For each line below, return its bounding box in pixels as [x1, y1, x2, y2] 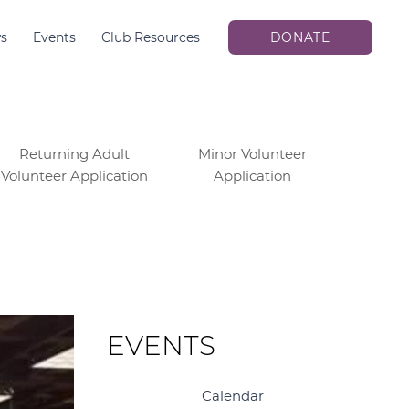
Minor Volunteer [197, 144, 307, 163]
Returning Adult [18, 144, 130, 163]
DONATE [269, 29, 330, 47]
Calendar [201, 386, 264, 404]
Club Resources [101, 28, 201, 46]
